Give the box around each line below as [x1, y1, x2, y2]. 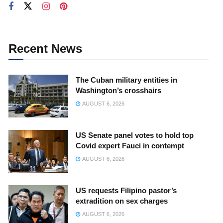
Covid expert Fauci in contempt [76, 141, 184, 150]
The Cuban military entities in [76, 76, 177, 84]
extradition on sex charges [76, 196, 168, 205]
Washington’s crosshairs [76, 86, 161, 95]
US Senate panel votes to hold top [76, 130, 194, 139]
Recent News [8, 42, 82, 55]
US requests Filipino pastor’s [76, 186, 177, 195]
